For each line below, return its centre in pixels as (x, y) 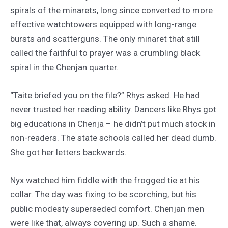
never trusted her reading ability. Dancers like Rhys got (113, 109)
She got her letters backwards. (68, 152)
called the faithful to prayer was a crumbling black (105, 53)
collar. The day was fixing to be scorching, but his (103, 194)
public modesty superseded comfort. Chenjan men (107, 208)
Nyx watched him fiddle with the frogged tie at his (105, 180)
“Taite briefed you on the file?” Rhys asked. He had (105, 95)
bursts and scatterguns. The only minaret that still (105, 38)
